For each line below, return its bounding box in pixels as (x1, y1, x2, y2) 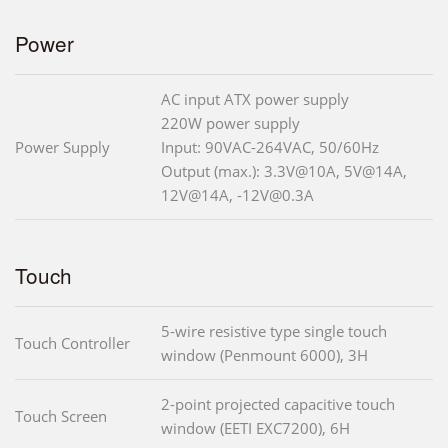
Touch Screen (15, 405, 107, 426)
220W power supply (161, 112, 300, 133)
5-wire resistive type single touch (161, 320, 387, 341)
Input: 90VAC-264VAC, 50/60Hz (161, 136, 379, 157)
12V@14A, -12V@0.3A (161, 184, 314, 205)
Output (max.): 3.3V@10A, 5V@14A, (161, 160, 407, 181)
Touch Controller (15, 332, 130, 353)
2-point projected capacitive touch (161, 393, 395, 414)
